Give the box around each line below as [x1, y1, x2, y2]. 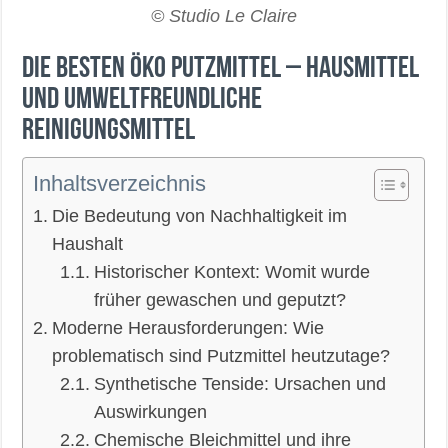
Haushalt [52, 233, 124, 254]
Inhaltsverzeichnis [33, 170, 207, 196]
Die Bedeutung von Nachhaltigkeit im [52, 205, 348, 226]
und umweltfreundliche [22, 84, 263, 116]
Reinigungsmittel [22, 115, 196, 147]
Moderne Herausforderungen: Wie [52, 317, 325, 338]
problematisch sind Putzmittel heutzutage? [52, 345, 391, 366]
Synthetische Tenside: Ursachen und [94, 373, 387, 394]
